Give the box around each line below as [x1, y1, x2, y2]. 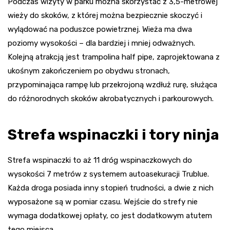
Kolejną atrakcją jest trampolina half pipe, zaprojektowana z [8, 52, 220, 62]
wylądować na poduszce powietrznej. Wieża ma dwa [8, 25, 192, 34]
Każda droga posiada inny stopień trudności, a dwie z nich [8, 183, 214, 193]
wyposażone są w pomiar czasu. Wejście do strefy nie [8, 197, 198, 207]
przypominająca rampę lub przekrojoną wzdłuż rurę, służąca [8, 80, 217, 90]
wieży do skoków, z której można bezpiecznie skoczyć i [8, 11, 202, 21]
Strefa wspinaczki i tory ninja [8, 126, 219, 144]
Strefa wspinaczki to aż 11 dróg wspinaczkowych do [8, 156, 192, 165]
